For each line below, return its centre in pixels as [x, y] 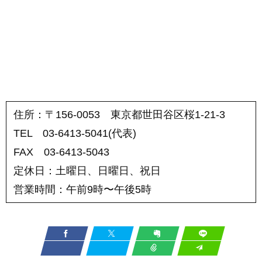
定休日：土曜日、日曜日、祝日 [87, 171]
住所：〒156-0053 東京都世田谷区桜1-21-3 [119, 115]
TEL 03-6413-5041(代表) [75, 134]
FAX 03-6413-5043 [61, 152]
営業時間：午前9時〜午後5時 [82, 190]
